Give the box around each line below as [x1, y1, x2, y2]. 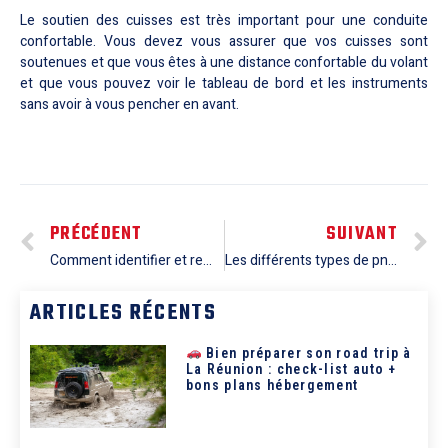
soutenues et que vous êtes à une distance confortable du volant [20, 51, 428, 73]
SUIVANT [325, 220, 398, 249]
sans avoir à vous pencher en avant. [20, 93, 239, 115]
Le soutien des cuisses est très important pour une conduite [20, 9, 428, 31]
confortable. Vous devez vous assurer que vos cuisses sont [20, 30, 428, 52]
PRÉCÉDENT [50, 220, 143, 249]
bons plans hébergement [185, 377, 359, 393]
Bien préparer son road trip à [201, 345, 412, 361]
